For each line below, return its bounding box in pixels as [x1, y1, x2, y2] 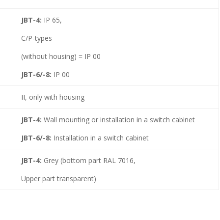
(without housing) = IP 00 [21, 51, 101, 61]
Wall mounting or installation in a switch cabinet [43, 114, 195, 124]
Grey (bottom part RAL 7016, [43, 155, 136, 165]
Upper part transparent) [21, 173, 96, 183]
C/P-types [21, 33, 52, 43]
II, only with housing [21, 92, 84, 102]
